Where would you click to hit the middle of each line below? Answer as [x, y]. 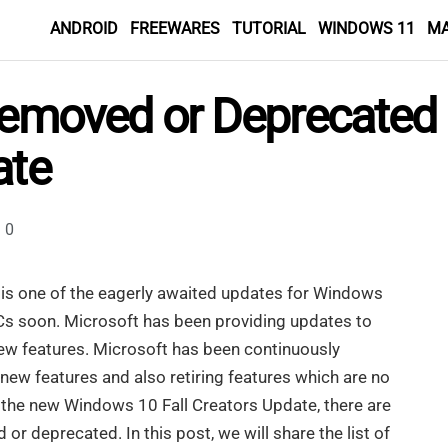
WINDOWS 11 [366, 28]
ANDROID [84, 28]
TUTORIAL [269, 28]
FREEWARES [175, 28]
